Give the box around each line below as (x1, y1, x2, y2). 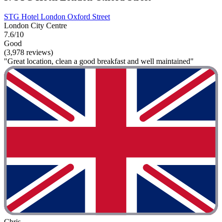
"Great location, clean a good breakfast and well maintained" (4, 56, 194, 65)
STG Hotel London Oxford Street (4, 12, 110, 21)
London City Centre (4, 21, 67, 30)
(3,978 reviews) (4, 48, 53, 56)
